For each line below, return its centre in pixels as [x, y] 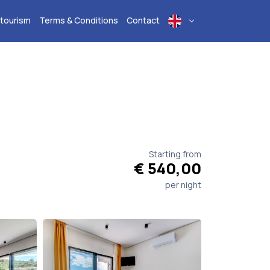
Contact [143, 20]
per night [183, 184]
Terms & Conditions [79, 20]
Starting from [175, 154]
